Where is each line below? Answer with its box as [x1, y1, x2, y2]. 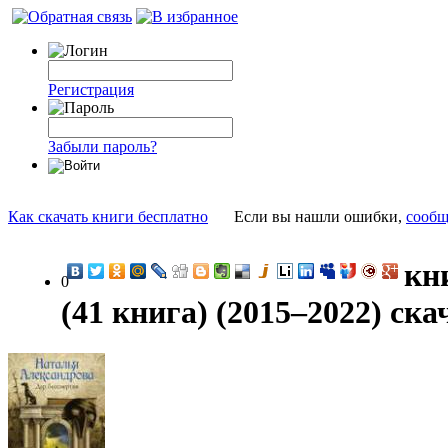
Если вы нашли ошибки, [234, 208, 406, 225]
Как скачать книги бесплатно [8, 208, 208, 225]
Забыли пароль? [48, 138, 157, 155]
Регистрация [48, 81, 134, 98]
